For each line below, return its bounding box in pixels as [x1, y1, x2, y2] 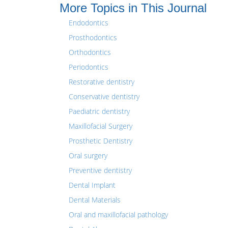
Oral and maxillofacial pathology [69, 210, 168, 219]
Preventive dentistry [69, 165, 132, 175]
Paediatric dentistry [69, 106, 130, 116]
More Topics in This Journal [60, 1, 207, 15]
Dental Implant [69, 180, 116, 190]
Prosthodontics [69, 33, 117, 42]
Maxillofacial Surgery [69, 121, 132, 131]
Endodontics [69, 18, 108, 27]
